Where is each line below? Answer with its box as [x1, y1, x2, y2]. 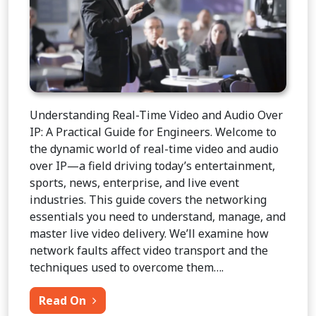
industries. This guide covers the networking [30, 191, 267, 207]
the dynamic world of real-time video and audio [30, 140, 279, 157]
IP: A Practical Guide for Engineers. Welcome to [30, 123, 276, 140]
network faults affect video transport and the [30, 242, 268, 258]
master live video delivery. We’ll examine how [30, 225, 269, 241]
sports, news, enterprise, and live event [30, 174, 239, 190]
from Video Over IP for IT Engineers [96, 291, 298, 308]
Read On [39, 292, 89, 308]
